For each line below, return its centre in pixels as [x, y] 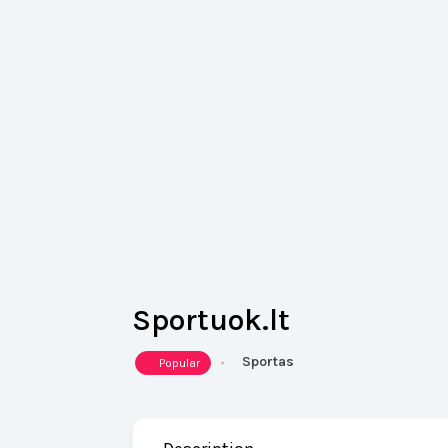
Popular [179, 363]
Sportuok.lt [211, 320]
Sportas [268, 361]
